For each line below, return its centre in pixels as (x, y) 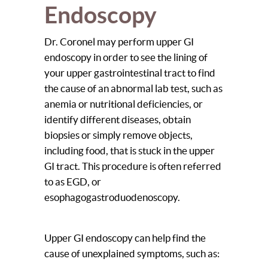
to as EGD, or (73, 182)
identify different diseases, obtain (118, 120)
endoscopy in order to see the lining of (126, 57)
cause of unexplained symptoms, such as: (132, 254)
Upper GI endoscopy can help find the (125, 238)
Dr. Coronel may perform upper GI (119, 42)
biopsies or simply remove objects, (118, 135)
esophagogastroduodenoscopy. (112, 197)
